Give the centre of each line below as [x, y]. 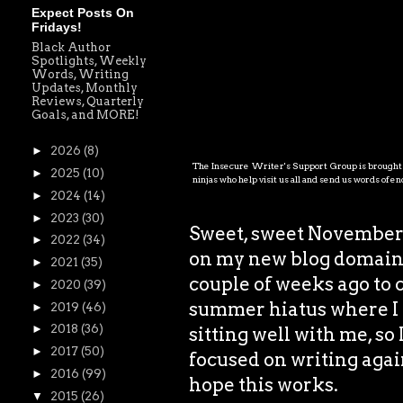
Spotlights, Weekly [89, 61]
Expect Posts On [83, 13]
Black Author [71, 47]
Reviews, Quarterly [88, 101]
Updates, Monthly [85, 88]
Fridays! [57, 27]
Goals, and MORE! [85, 115]
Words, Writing [80, 74]
